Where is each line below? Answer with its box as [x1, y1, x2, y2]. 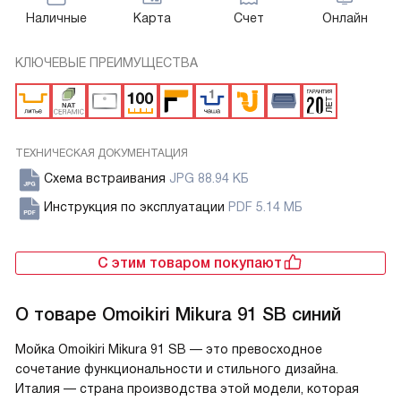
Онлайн [321, 11, 368, 26]
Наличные [25, 11, 87, 26]
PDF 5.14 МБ [228, 200, 303, 215]
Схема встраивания [44, 171, 169, 186]
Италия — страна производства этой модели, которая [15, 381, 359, 397]
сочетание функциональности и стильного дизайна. [15, 362, 338, 377]
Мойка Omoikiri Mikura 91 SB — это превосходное [15, 342, 322, 357]
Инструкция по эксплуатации [44, 200, 228, 215]
